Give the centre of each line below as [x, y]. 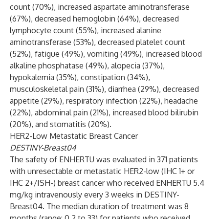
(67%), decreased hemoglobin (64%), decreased [94, 19]
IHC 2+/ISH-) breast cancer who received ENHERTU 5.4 [107, 183]
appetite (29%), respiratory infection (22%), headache [104, 101]
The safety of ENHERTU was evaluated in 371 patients [104, 159]
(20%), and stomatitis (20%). [61, 124]
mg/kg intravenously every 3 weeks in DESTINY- [95, 195]
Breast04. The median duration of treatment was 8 [99, 206]
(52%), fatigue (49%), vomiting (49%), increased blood [106, 54]
